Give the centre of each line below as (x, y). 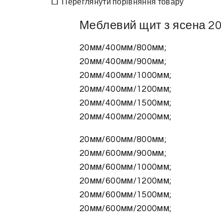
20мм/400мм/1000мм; (126, 75)
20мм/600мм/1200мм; (126, 181)
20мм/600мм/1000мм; (126, 167)
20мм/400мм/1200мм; (126, 89)
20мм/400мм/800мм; (123, 48)
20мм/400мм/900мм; (123, 61)
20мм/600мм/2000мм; (126, 208)
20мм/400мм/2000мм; (126, 117)
